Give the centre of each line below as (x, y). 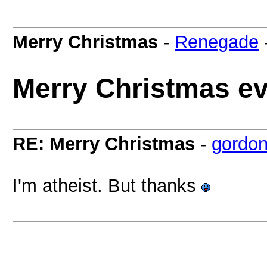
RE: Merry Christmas (104, 144)
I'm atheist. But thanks (107, 185)
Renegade (217, 42)
